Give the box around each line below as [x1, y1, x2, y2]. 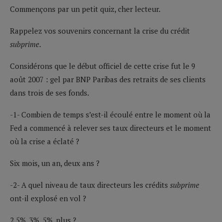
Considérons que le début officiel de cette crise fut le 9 [10, 60, 195, 71]
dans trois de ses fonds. [10, 87, 89, 98]
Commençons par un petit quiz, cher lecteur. [10, 3, 161, 14]
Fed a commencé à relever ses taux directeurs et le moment [10, 122, 211, 133]
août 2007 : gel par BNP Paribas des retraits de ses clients [10, 74, 206, 84]
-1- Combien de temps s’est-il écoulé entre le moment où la [10, 109, 211, 119]
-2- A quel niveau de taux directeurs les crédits [10, 179, 170, 190]
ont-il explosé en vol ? [10, 193, 86, 203]
